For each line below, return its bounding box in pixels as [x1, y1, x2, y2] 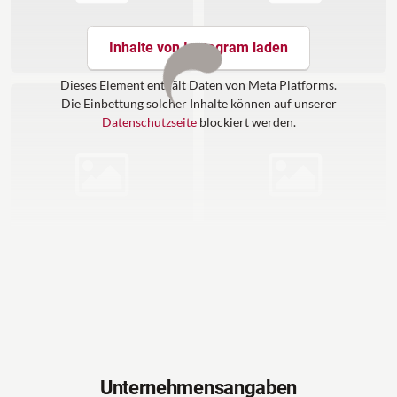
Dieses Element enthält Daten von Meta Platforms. [60, 76, 337, 92]
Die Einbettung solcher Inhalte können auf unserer [60, 95, 337, 111]
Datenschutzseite [101, 113, 197, 129]
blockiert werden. [196, 113, 296, 129]
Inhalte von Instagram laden [109, 38, 288, 56]
